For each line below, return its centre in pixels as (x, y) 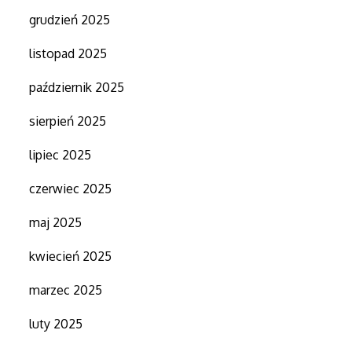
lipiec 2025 (60, 154)
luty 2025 (56, 323)
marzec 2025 (66, 290)
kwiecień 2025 (71, 256)
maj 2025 (56, 222)
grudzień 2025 (70, 19)
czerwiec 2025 (71, 188)
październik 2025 (77, 87)
